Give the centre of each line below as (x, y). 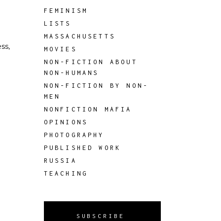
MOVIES (60, 49)
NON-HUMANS (71, 73)
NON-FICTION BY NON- (96, 86)
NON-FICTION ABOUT (91, 62)
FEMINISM (66, 11)
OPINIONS (66, 122)
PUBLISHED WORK (82, 148)
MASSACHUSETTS (80, 36)
